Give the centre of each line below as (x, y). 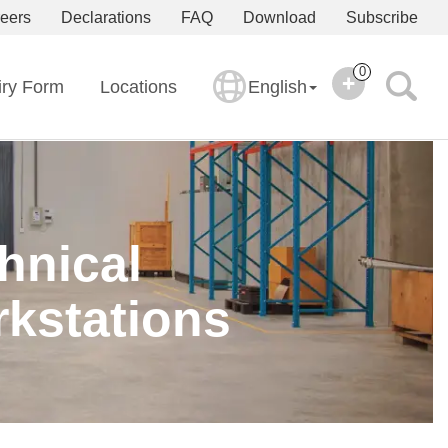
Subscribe (382, 17)
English (277, 86)
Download (279, 17)
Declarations (106, 17)
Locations (138, 86)
